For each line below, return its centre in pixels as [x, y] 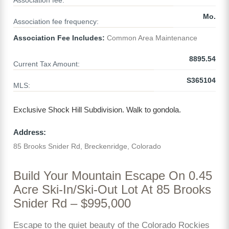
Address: [30, 132]
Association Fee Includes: [59, 38]
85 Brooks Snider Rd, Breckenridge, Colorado [87, 146]
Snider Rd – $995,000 [72, 203]
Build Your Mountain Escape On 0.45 [113, 176]
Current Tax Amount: [47, 64]
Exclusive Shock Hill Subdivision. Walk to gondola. [97, 110]
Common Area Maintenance [151, 38]
